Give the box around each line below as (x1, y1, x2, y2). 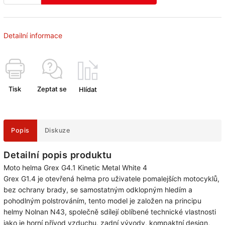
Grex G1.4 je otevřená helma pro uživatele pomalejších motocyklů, (4, 174, 219, 183)
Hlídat (79, 85, 97, 93)
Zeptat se (37, 84, 67, 93)
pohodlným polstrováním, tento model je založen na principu (4, 196, 201, 205)
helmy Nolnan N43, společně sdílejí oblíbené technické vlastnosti (4, 207, 216, 216)
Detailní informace (4, 31, 62, 40)
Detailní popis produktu (4, 149, 112, 160)
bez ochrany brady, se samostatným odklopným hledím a (4, 185, 192, 194)
